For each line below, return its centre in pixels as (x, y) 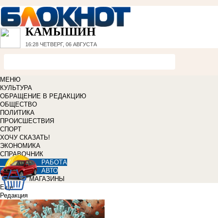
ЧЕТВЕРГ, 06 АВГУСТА (68, 45)
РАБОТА (54, 163)
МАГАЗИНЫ (47, 179)
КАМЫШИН (61, 32)
